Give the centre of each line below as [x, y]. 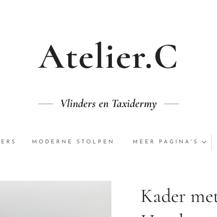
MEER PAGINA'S [166, 142]
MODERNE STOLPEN [73, 142]
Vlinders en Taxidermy [108, 103]
